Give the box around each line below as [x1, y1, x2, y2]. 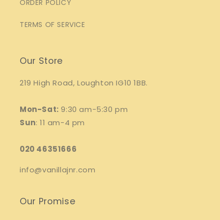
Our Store [20, 55, 63, 67]
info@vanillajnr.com [20, 165, 98, 175]
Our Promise [20, 195, 76, 207]
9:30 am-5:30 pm [58, 104, 128, 114]
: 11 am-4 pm [35, 117, 85, 128]
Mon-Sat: [20, 104, 59, 114]
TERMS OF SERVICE [20, 20, 85, 29]
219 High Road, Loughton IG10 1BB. [20, 78, 148, 88]
